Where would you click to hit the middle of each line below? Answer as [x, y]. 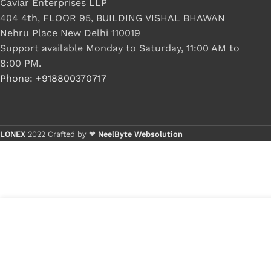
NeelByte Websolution [140, 134]
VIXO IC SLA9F [70, 227]
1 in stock [228, 227]
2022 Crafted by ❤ [63, 134]
